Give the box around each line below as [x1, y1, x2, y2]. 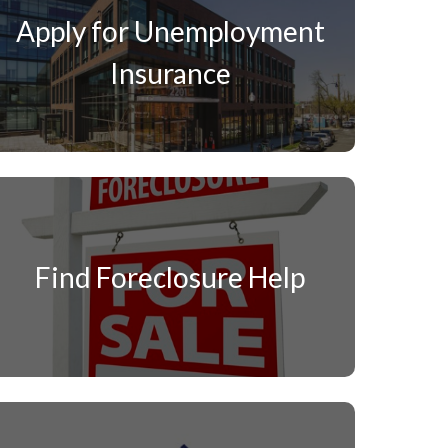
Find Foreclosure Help [35, 260, 306, 295]
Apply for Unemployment [15, 14, 325, 49]
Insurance [109, 56, 231, 91]
